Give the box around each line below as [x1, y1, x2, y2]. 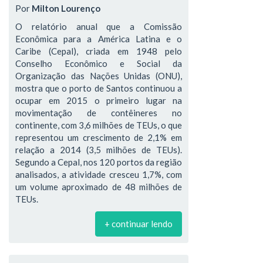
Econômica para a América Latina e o [15, 33, 182, 44]
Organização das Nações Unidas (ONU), [15, 70, 182, 81]
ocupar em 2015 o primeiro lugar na [15, 95, 182, 106]
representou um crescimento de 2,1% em [15, 132, 182, 143]
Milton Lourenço [32, 3, 100, 14]
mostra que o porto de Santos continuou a [15, 83, 182, 93]
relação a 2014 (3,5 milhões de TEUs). [15, 144, 182, 155]
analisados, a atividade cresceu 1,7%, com [15, 169, 182, 180]
